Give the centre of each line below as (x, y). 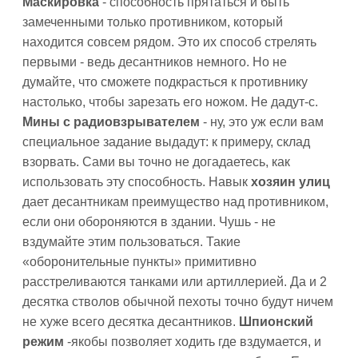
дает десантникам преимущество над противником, (175, 202)
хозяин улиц (290, 182)
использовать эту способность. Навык (137, 182)
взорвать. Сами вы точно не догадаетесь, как (156, 162)
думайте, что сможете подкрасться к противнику (165, 82)
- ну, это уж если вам (263, 122)
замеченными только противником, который (153, 22)
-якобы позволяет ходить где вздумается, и (194, 342)
